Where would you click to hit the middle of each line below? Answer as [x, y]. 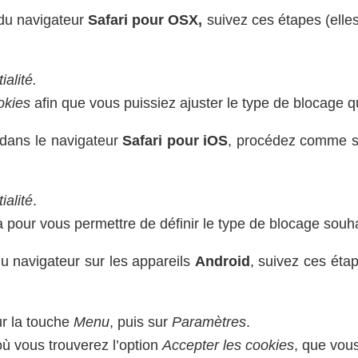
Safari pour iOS [175, 140]
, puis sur [141, 322]
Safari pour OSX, [145, 20]
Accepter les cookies [228, 345]
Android [222, 262]
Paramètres [209, 322]
